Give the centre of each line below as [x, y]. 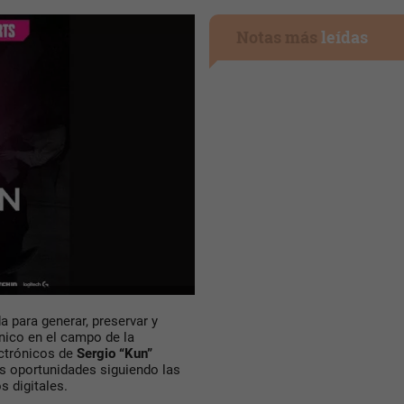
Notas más [278, 37]
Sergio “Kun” [115, 354]
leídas [344, 37]
